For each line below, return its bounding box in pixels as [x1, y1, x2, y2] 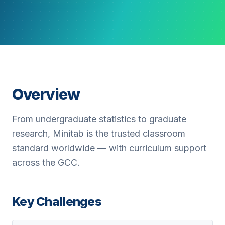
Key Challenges [12, 194, 101, 209]
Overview [12, 85, 80, 103]
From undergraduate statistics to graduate [12, 114, 186, 124]
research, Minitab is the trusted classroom [12, 128, 185, 139]
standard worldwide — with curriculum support [12, 143, 206, 153]
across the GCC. [12, 157, 80, 168]
